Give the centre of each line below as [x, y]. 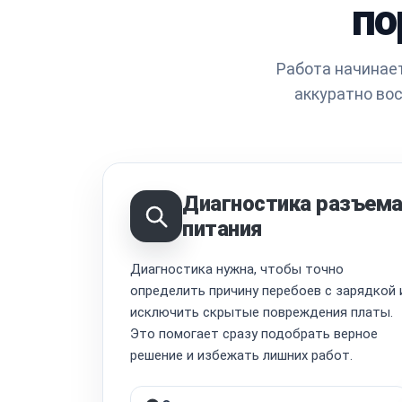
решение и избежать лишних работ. [241, 355]
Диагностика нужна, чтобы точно [237, 269]
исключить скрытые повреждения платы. [262, 312]
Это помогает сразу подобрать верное [254, 333]
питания [222, 228]
